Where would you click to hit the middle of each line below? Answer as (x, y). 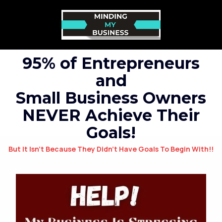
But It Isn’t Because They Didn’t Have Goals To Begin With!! (111, 149)
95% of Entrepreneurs (111, 63)
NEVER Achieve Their (111, 115)
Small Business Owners (111, 98)
